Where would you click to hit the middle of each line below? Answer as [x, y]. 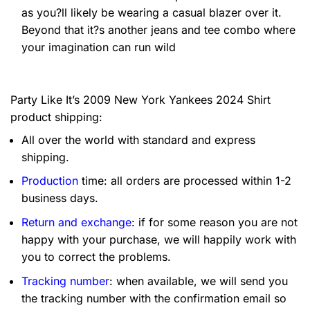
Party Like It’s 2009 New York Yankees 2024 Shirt [140, 99]
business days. [60, 198]
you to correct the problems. [96, 257]
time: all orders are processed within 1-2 [185, 181]
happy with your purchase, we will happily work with [159, 239]
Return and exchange [76, 222]
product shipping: [56, 117]
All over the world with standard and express [138, 139]
